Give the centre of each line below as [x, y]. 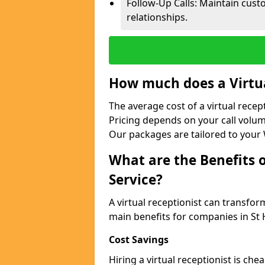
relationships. [157, 17]
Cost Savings [139, 240]
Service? [136, 180]
